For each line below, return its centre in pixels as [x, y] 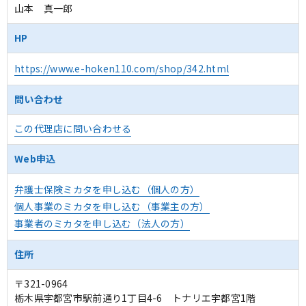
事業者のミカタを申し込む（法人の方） [102, 223]
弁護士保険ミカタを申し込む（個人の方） [107, 189]
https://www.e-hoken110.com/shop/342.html [122, 68]
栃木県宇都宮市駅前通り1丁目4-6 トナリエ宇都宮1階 [135, 298]
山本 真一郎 [44, 8]
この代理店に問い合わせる [73, 128]
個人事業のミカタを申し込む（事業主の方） [112, 206]
